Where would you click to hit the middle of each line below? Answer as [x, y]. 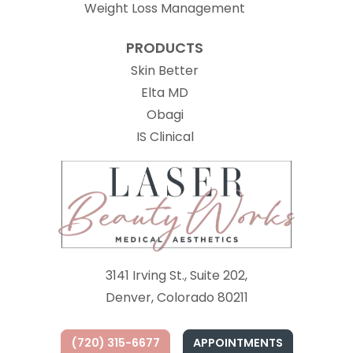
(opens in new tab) [252, 136]
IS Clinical [165, 137]
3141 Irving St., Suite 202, [176, 275]
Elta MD [165, 93]
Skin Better [165, 71]
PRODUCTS [165, 48]
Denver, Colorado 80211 [176, 297]
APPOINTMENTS [238, 342]
